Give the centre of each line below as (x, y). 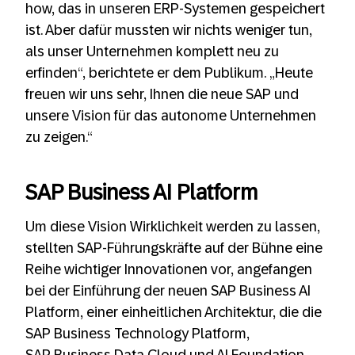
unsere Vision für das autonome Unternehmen (171, 116)
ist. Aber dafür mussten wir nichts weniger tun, (169, 31)
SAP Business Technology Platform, (137, 334)
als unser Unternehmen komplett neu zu (152, 52)
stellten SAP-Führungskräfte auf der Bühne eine (174, 248)
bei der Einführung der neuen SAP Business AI (168, 291)
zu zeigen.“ (59, 137)
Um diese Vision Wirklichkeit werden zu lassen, (173, 227)
